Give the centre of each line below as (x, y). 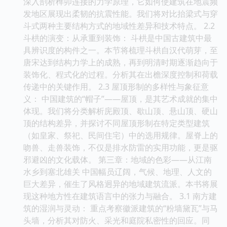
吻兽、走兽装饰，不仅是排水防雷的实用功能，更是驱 (121, 147)
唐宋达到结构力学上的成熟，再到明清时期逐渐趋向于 (121, 62)
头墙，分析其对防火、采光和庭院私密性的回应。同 (117, 220)
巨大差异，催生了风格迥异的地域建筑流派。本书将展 (121, 184)
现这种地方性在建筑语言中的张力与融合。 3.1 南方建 (120, 196)
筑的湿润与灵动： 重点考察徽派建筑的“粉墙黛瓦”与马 (121, 208)
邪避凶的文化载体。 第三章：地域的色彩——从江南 (118, 159)
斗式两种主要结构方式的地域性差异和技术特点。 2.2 (119, 26)
